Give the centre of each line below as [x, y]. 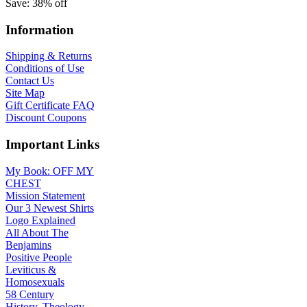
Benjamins [28, 245]
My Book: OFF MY [50, 171]
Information [40, 29]
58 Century [30, 294]
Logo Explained [40, 220]
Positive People [39, 257]
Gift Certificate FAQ [50, 106]
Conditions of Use [45, 69]
